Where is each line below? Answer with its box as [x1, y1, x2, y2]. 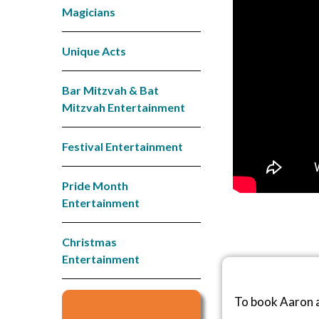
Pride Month [62, 178, 128, 192]
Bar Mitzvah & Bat [62, 83, 159, 97]
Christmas [62, 234, 117, 249]
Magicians [62, 4, 115, 19]
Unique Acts [62, 43, 126, 58]
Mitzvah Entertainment [62, 100, 185, 114]
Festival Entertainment [62, 139, 183, 153]
